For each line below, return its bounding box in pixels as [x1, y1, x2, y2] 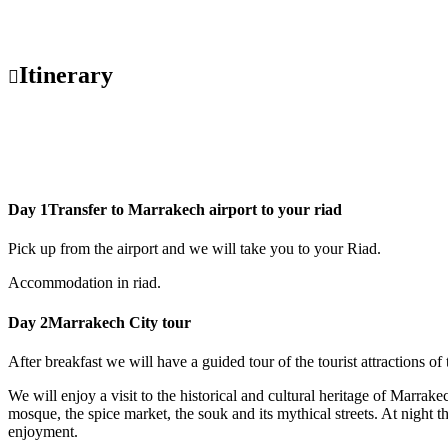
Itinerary [19, 61, 113, 88]
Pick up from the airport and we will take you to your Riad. [8, 240, 381, 258]
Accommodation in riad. [8, 274, 161, 292]
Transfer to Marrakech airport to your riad [48, 201, 342, 219]
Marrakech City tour [48, 313, 191, 331]
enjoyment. [8, 422, 78, 440]
